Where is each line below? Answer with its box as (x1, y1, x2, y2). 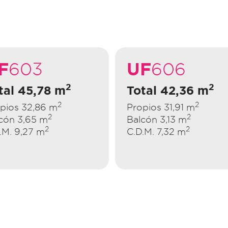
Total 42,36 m (126, 83, 209, 97)
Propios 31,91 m (126, 102, 195, 112)
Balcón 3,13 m (126, 114, 187, 124)
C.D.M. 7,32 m (126, 126, 186, 136)
